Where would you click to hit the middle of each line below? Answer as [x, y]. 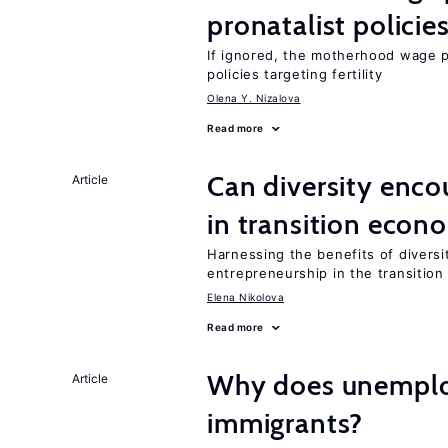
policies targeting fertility [295, 74]
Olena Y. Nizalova [254, 98]
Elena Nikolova [245, 297]
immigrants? [285, 423]
